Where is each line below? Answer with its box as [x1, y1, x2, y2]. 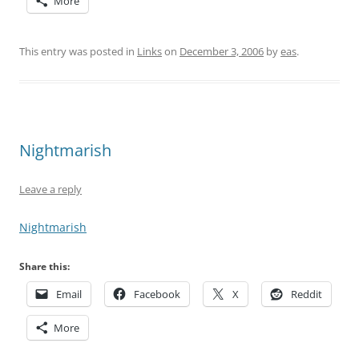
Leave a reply [19, 182, 82, 196]
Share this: [19, 260, 70, 273]
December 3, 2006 [179, 44, 264, 58]
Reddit [291, 287, 322, 301]
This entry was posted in [19, 44, 137, 58]
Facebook [134, 287, 180, 301]
